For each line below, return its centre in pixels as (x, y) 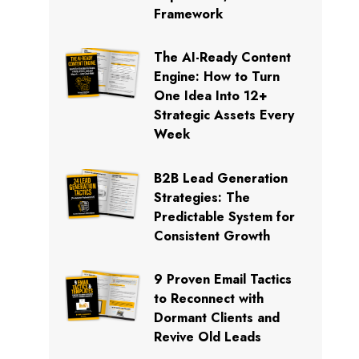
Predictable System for (225, 216)
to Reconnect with (209, 299)
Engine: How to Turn (217, 77)
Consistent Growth (212, 236)
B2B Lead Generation (221, 178)
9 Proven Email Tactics (223, 280)
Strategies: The (202, 197)
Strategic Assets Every (224, 115)
